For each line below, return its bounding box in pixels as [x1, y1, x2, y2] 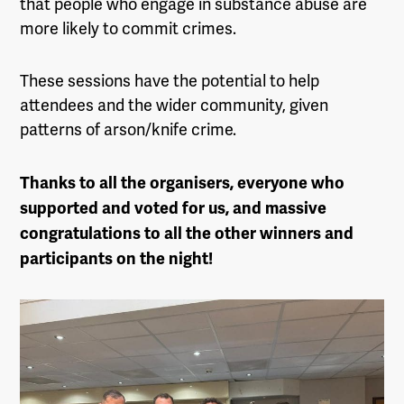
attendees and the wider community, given [20, 95, 329, 115]
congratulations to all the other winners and [20, 223, 354, 243]
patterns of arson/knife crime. [20, 119, 237, 140]
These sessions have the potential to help [20, 70, 320, 91]
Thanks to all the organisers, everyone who [20, 172, 345, 193]
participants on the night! [20, 248, 214, 269]
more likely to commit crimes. [20, 17, 237, 39]
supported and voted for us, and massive [20, 197, 327, 218]
